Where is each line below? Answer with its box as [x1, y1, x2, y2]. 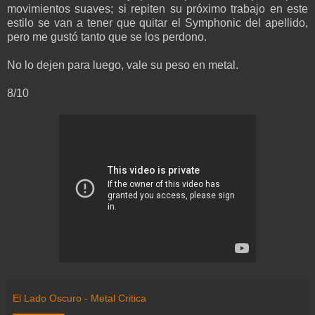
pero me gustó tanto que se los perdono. [7, 31, 207, 44]
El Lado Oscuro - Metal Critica [13, 292, 146, 304]
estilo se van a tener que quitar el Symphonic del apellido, [7, 17, 308, 30]
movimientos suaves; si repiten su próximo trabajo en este [7, 3, 308, 15]
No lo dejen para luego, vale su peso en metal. [7, 59, 238, 72]
